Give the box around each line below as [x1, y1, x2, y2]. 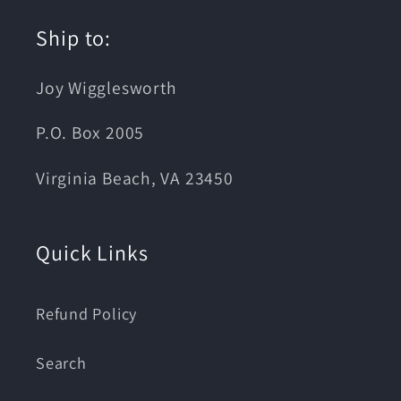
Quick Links [36, 237, 149, 267]
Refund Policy [36, 302, 138, 324]
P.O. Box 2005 [36, 121, 145, 145]
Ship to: [36, 22, 112, 52]
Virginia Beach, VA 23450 [36, 166, 234, 190]
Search [36, 351, 87, 373]
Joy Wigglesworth [36, 75, 177, 99]
